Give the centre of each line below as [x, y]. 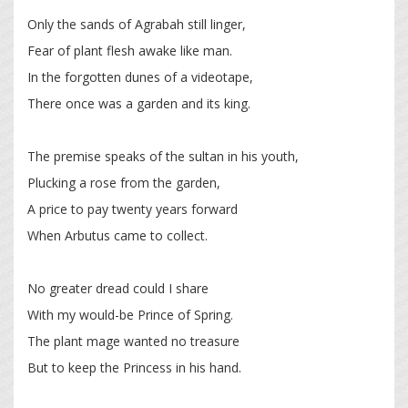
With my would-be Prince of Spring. [130, 315]
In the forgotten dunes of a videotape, [140, 77]
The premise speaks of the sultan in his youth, [163, 157]
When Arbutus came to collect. [119, 236]
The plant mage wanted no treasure [133, 342]
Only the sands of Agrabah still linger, [137, 25]
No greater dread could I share [118, 289]
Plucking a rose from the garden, [124, 183]
